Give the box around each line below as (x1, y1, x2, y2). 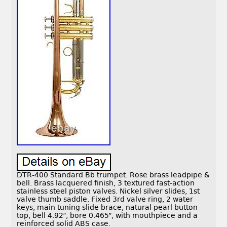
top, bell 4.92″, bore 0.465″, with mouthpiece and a (17, 211, 198, 220)
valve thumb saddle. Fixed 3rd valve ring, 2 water (17, 195, 194, 204)
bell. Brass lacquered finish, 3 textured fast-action (17, 179, 195, 187)
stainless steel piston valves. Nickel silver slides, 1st (17, 187, 200, 196)
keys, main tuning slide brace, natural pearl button (17, 203, 198, 212)
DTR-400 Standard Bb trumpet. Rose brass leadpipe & (17, 171, 210, 179)
